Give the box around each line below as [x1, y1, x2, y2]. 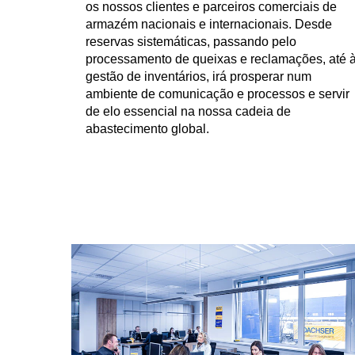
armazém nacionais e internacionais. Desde [86, 17, 332, 31]
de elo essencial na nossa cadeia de [86, 105, 291, 118]
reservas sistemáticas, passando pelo [86, 35, 296, 48]
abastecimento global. [86, 122, 209, 136]
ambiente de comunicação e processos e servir [86, 87, 349, 101]
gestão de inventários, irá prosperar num [86, 70, 311, 83]
